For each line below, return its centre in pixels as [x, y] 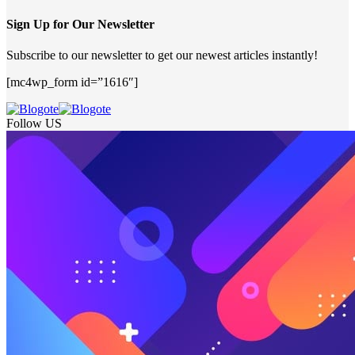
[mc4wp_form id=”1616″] [72, 82]
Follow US [34, 124]
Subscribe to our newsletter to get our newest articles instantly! [162, 55]
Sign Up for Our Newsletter [80, 25]
